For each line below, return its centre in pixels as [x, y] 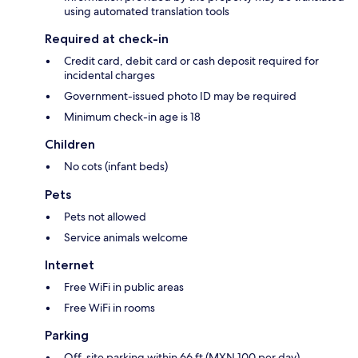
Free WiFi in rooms [109, 308]
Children [70, 145]
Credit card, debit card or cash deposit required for [191, 61]
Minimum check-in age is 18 [132, 117]
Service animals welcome [126, 238]
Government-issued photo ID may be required [180, 96]
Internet [70, 265]
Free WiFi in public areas [124, 287]
